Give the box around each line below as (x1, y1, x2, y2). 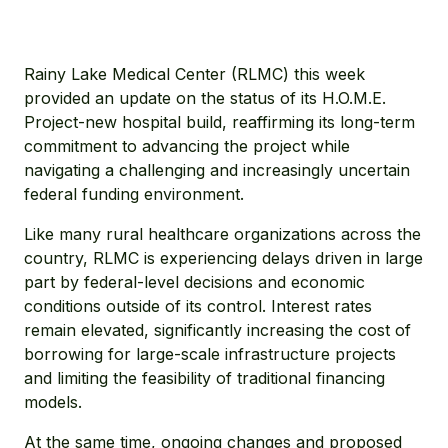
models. (24, 392, 82, 412)
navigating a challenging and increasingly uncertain (24, 160, 410, 180)
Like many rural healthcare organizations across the (24, 224, 421, 244)
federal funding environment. (24, 184, 244, 204)
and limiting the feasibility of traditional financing (24, 368, 385, 388)
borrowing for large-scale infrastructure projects (24, 344, 396, 364)
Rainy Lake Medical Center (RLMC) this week (24, 64, 365, 84)
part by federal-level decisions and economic (24, 272, 365, 292)
